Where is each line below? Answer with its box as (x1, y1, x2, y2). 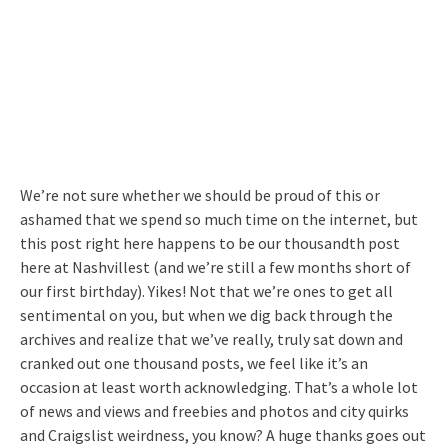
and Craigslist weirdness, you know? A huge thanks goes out (20, 425, 426, 445)
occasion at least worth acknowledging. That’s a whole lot (20, 377, 418, 397)
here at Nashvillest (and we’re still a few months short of (20, 257, 411, 277)
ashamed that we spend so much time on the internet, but (20, 209, 418, 229)
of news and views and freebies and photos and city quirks (20, 401, 409, 421)
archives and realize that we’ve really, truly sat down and (20, 329, 403, 349)
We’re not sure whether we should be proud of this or (20, 185, 380, 205)
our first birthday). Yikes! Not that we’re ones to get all (20, 281, 393, 301)
